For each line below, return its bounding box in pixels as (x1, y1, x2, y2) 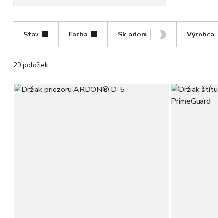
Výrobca (186, 30, 214, 39)
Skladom (117, 30, 147, 39)
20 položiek (13, 60, 48, 70)
